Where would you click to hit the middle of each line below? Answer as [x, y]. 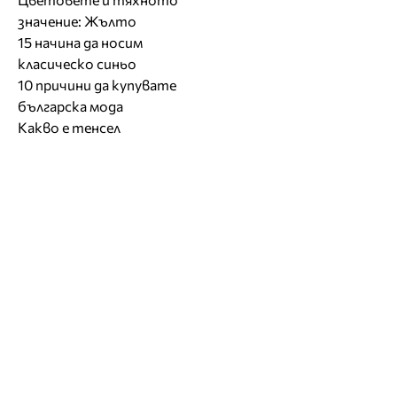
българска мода [70, 105]
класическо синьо [77, 63]
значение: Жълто [77, 20]
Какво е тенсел [69, 127]
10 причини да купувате [97, 84]
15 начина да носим [80, 42]
